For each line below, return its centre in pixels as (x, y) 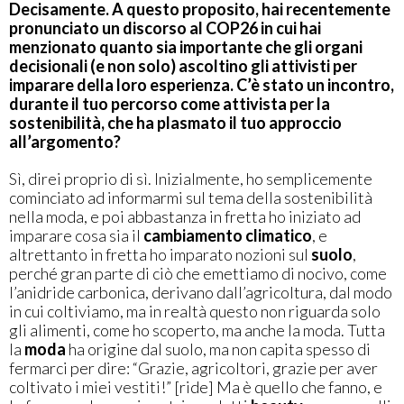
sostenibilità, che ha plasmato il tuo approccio (175, 123)
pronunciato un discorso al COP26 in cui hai (165, 28)
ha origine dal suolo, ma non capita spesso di (218, 349)
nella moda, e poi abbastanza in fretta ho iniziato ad (185, 217)
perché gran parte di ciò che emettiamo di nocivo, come (198, 274)
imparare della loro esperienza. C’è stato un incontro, (202, 85)
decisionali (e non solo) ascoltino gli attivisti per (183, 66)
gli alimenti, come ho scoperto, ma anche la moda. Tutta (197, 331)
